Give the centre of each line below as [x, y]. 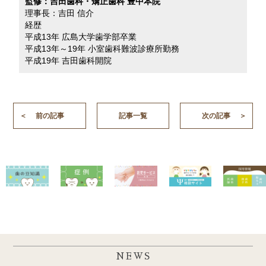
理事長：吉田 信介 [60, 13]
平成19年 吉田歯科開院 [69, 61]
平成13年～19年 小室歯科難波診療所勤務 [102, 49]
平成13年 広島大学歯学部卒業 [81, 37]
